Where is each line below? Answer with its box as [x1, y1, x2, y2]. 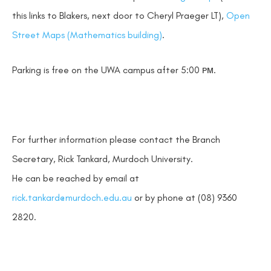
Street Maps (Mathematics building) [12, 29, 162, 41]
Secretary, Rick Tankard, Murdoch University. [12, 153, 193, 165]
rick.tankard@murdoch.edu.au [12, 192, 132, 204]
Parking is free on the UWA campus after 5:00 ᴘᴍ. [12, 64, 216, 76]
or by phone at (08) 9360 [132, 192, 237, 204]
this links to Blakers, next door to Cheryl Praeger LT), [12, 10, 226, 22]
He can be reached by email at [12, 172, 139, 184]
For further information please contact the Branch [12, 134, 220, 146]
